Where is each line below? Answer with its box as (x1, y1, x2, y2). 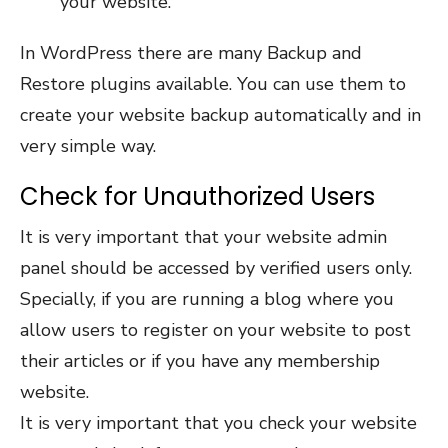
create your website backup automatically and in (20, 102, 421, 127)
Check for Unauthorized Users (20, 179, 375, 213)
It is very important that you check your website (20, 410, 417, 435)
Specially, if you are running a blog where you (20, 286, 394, 311)
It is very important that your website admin (20, 224, 387, 249)
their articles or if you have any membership (20, 348, 380, 373)
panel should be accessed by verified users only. (20, 255, 412, 280)
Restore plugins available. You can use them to (20, 71, 406, 96)
